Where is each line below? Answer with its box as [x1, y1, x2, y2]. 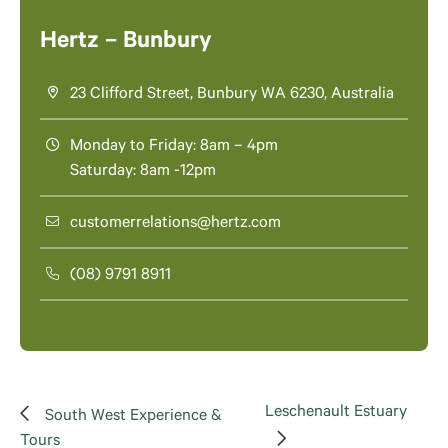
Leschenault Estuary [265, 404, 408, 423]
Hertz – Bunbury [40, 30, 212, 57]
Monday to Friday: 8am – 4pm [70, 138, 278, 157]
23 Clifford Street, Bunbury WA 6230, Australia [70, 86, 394, 105]
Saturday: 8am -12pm [70, 163, 216, 182]
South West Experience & [45, 408, 222, 427]
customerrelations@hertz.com [70, 215, 281, 234]
